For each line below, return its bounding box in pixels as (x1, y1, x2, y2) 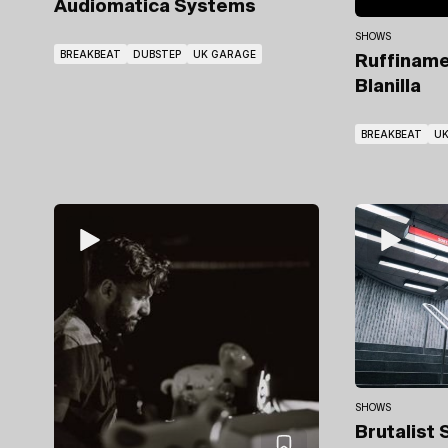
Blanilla (355, 78, 421, 97)
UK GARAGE (193, 48, 256, 61)
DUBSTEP (133, 48, 181, 61)
